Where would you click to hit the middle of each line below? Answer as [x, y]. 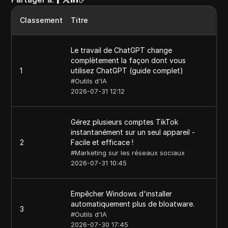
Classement [41, 20]
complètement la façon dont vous [129, 60]
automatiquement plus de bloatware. [133, 204]
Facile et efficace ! [102, 142]
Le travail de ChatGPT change [122, 50]
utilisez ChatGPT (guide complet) [127, 70]
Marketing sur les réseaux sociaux [130, 153]
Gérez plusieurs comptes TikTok [125, 122]
